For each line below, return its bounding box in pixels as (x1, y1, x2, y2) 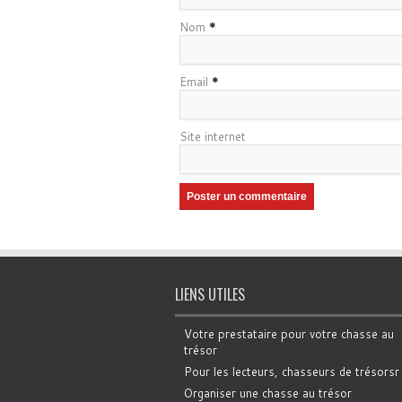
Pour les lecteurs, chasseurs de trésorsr (183, 363, 399, 380)
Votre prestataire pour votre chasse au (183, 326, 394, 342)
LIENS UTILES (174, 284, 245, 305)
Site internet (179, 128, 246, 144)
